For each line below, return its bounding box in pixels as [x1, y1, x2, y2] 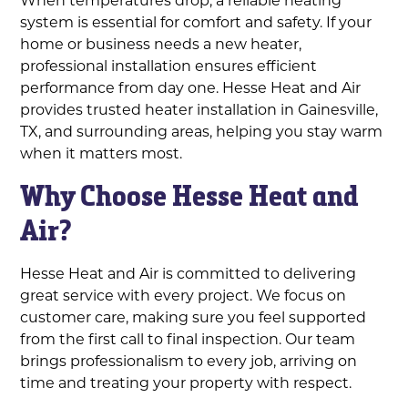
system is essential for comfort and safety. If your [20, 12, 372, 31]
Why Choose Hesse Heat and [20, 178, 360, 213]
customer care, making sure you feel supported [20, 307, 367, 326]
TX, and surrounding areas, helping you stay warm [20, 121, 383, 140]
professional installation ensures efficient [20, 56, 318, 75]
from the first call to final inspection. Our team [20, 329, 356, 348]
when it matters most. [20, 143, 183, 162]
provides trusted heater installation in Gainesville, [20, 99, 379, 118]
